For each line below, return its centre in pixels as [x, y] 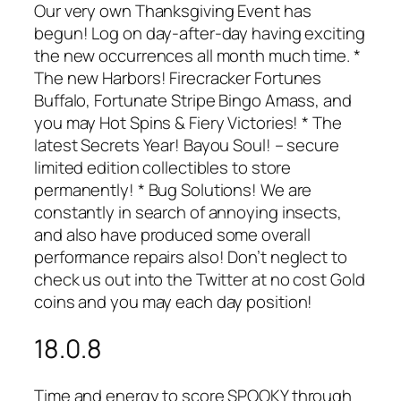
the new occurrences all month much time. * [197, 56]
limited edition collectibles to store [163, 168]
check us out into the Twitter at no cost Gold [200, 280]
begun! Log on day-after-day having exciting [200, 34]
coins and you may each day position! [174, 302]
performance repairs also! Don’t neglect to [191, 257]
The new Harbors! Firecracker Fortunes [178, 78]
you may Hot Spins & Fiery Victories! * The [188, 123]
